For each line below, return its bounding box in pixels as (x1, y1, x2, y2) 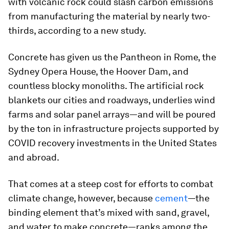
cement (155, 193, 188, 203)
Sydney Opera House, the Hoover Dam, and (8, 66, 189, 77)
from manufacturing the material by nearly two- (8, 11, 211, 21)
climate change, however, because (8, 193, 155, 203)
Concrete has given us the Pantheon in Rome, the (8, 52, 216, 62)
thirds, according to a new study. (8, 25, 146, 36)
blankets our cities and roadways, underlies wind (8, 95, 215, 105)
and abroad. (8, 152, 59, 163)
